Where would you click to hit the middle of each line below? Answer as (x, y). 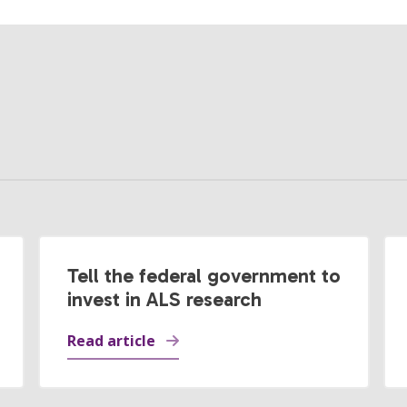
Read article (111, 341)
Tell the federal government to (203, 276)
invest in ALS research (164, 299)
